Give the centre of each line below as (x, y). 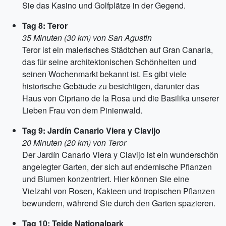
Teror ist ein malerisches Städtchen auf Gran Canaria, (118, 50)
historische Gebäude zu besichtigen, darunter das (111, 86)
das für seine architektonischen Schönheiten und (109, 62)
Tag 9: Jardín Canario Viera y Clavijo (91, 130)
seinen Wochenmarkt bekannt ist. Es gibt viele (104, 74)
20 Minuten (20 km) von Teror (74, 143)
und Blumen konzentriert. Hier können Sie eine (106, 179)
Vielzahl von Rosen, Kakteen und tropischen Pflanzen (119, 191)
